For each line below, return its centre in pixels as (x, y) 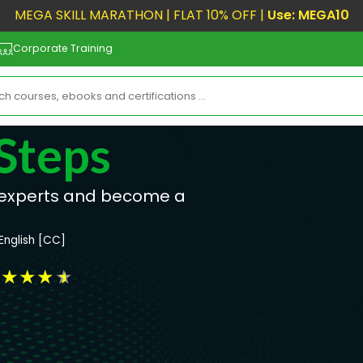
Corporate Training (63, 49)
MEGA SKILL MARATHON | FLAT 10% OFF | (141, 15)
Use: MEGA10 (308, 15)
